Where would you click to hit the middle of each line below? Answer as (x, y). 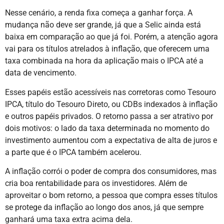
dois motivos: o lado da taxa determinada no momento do (107, 128)
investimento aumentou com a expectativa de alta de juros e (111, 140)
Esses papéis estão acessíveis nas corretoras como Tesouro (110, 92)
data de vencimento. (41, 73)
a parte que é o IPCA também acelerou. (73, 152)
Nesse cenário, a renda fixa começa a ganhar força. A (99, 13)
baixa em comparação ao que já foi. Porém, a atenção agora (111, 37)
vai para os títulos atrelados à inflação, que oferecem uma (107, 49)
